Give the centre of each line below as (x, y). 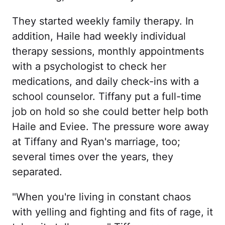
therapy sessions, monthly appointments (108, 51)
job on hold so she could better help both (110, 111)
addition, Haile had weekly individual (99, 36)
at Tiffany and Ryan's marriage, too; (96, 141)
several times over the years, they (93, 156)
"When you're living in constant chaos (101, 197)
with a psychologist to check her (89, 66)
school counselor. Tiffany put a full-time (107, 96)
